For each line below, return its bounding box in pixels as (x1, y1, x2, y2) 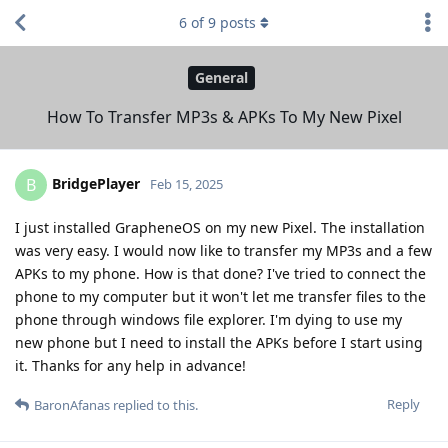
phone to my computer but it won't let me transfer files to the (15, 286, 426, 306)
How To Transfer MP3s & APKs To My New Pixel (46, 105, 402, 128)
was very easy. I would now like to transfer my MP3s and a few (15, 240, 432, 260)
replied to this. (110, 395, 198, 414)
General (195, 68, 248, 88)
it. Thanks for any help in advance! (15, 355, 246, 375)
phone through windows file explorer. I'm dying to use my (15, 309, 402, 329)
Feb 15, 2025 (150, 174, 223, 193)
